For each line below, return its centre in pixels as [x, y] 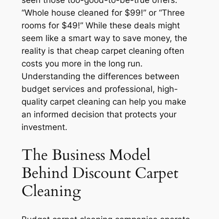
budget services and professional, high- [99, 89]
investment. [44, 127]
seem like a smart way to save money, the [104, 38]
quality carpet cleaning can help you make [104, 102]
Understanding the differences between [100, 77]
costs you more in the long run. [82, 64]
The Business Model [86, 155]
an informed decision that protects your [99, 115]
